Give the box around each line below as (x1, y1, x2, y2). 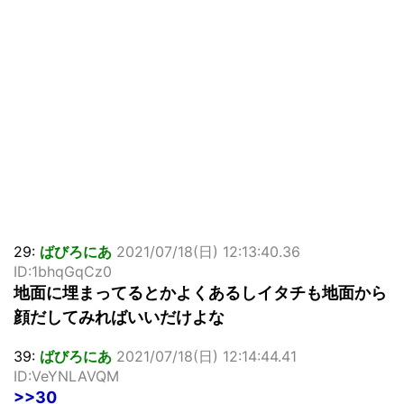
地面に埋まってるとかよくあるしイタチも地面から (14, 283, 387, 303)
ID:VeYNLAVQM (14, 367, 119, 386)
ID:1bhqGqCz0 (14, 262, 112, 281)
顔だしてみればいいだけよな (14, 308, 225, 327)
